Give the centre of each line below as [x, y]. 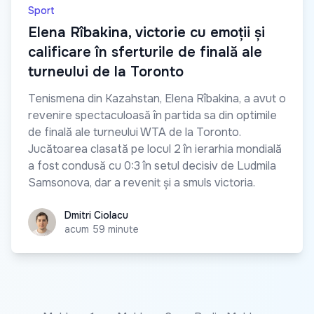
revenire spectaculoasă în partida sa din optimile [152, 116]
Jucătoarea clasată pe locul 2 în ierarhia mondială [155, 149]
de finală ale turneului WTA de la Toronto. [135, 132]
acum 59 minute [102, 230]
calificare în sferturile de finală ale [145, 53]
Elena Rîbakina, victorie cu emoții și [146, 33]
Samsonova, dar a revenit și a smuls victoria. [142, 183]
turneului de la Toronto [106, 72]
